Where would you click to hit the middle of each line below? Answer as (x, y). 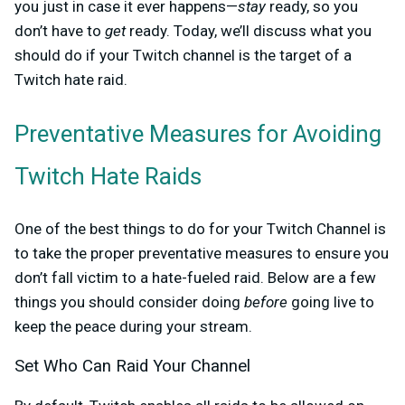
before (266, 302)
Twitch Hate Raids (108, 178)
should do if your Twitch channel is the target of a (183, 56)
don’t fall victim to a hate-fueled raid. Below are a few (195, 278)
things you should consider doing (129, 302)
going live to (331, 302)
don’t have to (60, 31)
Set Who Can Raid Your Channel (132, 367)
